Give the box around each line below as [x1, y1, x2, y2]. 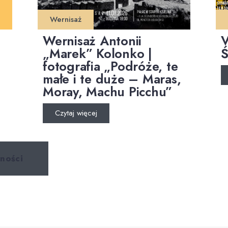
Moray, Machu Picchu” [43, 82, 172, 101]
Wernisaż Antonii [43, 32, 141, 50]
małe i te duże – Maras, [43, 70, 181, 88]
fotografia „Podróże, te [43, 57, 178, 75]
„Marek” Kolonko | [43, 44, 152, 63]
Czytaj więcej [55, 107, 97, 119]
